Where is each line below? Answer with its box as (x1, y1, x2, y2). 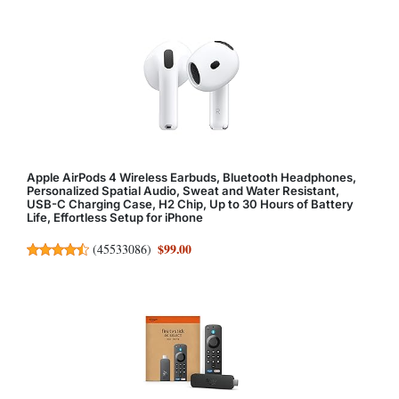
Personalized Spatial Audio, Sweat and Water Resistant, (27, 183, 339, 199)
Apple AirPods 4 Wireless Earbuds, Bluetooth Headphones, (27, 170, 356, 185)
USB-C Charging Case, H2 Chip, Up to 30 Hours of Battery (27, 197, 354, 212)
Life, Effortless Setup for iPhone (27, 210, 203, 225)
